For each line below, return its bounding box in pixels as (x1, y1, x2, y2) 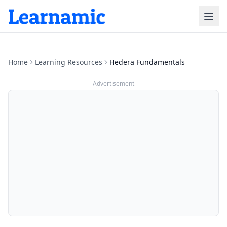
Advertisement (93, 79, 134, 88)
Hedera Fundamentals (109, 57, 185, 67)
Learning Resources (35, 57, 102, 67)
